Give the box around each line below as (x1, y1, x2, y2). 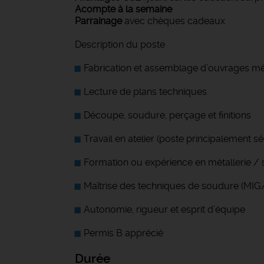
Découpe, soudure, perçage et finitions (84, 110, 251, 121)
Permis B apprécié (84, 227, 163, 239)
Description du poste (75, 39, 165, 50)
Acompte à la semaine (75, 4, 172, 15)
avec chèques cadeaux (122, 15, 225, 27)
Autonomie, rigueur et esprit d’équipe (84, 204, 245, 215)
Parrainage (75, 15, 122, 27)
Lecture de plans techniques (84, 86, 207, 97)
